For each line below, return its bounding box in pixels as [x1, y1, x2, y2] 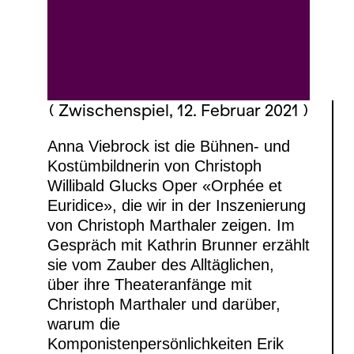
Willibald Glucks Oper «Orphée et [47, 176, 282, 194]
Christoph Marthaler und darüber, [47, 295, 281, 313]
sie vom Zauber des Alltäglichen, [47, 255, 274, 273]
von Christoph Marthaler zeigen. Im [47, 216, 295, 234]
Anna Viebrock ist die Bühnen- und [47, 137, 290, 155]
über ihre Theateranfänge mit [47, 275, 252, 293]
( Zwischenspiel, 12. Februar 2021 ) [49, 100, 308, 119]
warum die [47, 314, 120, 333]
